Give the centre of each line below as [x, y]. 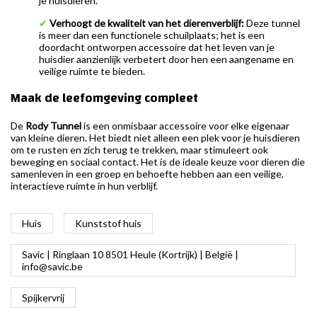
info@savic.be [52, 266]
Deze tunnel [272, 23]
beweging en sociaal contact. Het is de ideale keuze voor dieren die [158, 161]
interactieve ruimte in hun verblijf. [84, 185]
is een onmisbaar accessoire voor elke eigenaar [185, 125]
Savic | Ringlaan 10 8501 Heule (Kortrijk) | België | [130, 254]
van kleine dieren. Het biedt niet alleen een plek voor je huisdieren [155, 137]
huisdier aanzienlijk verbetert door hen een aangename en [166, 59]
